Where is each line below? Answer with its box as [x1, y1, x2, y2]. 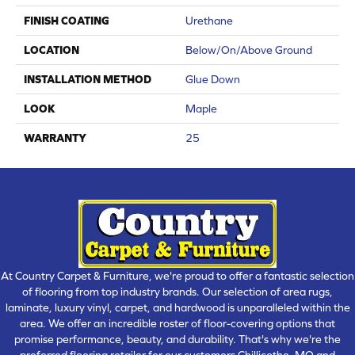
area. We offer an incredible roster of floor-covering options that [20, 316, 335, 330]
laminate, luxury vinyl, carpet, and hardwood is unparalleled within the [5, 300, 350, 314]
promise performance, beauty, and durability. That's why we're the [14, 332, 341, 345]
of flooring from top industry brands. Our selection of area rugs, [22, 284, 333, 298]
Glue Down [185, 73, 240, 86]
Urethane [185, 14, 233, 28]
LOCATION [24, 44, 79, 57]
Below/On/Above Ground [185, 44, 312, 57]
